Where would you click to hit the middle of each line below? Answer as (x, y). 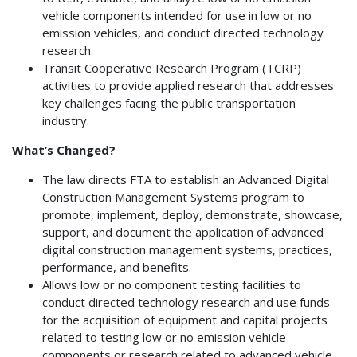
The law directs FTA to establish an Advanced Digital (185, 179)
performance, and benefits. (116, 267)
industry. (65, 120)
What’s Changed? (64, 149)
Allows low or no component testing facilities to (171, 284)
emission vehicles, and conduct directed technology (182, 32)
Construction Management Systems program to (173, 196)
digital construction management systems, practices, (187, 249)
